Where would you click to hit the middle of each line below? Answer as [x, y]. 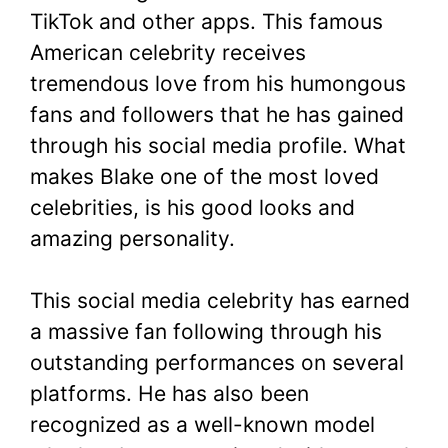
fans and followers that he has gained [217, 114]
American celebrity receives [168, 52]
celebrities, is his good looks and [192, 207]
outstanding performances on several [217, 363]
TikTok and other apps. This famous [206, 21]
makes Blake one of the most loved [204, 176]
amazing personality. [132, 238]
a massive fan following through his [206, 332]
